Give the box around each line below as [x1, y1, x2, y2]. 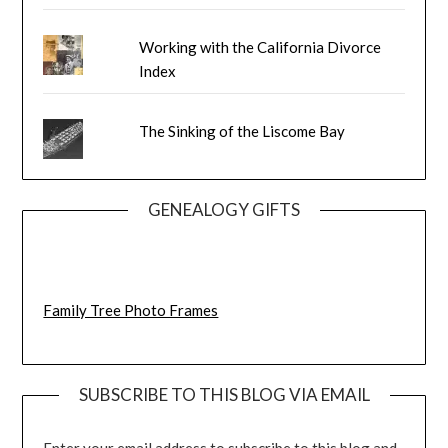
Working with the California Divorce [139, 38, 382, 57]
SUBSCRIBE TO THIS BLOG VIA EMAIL [78, 384, 370, 406]
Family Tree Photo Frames [43, 300, 219, 319]
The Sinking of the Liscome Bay [139, 122, 346, 141]
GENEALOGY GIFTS [148, 199, 300, 221]
